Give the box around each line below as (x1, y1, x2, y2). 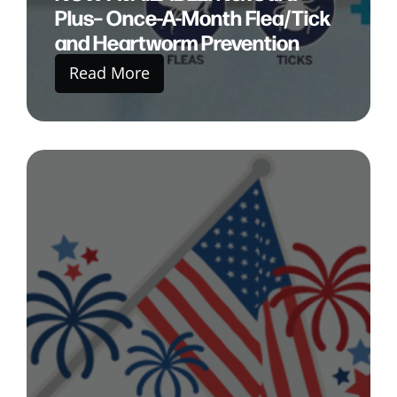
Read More (69, 62, 150, 83)
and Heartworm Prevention (55, 27, 300, 56)
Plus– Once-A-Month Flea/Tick (55, 2, 331, 31)
